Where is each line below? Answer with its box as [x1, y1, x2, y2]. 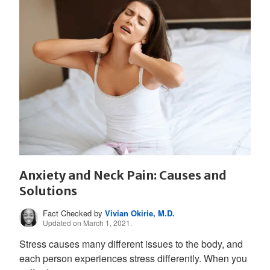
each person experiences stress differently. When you [19, 251, 247, 265]
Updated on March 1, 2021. [43, 217, 133, 228]
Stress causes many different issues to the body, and [19, 236, 243, 251]
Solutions [19, 183, 77, 198]
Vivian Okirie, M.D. [105, 207, 175, 219]
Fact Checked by [43, 207, 105, 219]
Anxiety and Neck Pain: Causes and [19, 167, 227, 183]
